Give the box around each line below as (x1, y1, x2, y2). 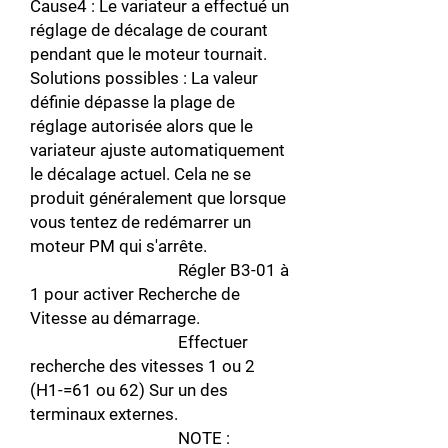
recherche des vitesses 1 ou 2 (30, 356, 255, 376)
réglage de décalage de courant (30, 20, 268, 40)
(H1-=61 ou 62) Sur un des (30, 380, 228, 400)
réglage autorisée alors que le (30, 116, 253, 136)
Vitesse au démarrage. (30, 308, 200, 328)
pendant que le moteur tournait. (30, 44, 267, 64)
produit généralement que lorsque (30, 188, 286, 208)
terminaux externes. (30, 404, 246, 424)
